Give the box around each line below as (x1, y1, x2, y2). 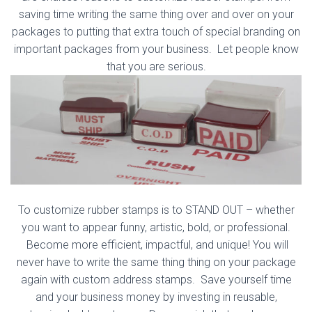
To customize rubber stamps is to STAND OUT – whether (17, 203, 295, 217)
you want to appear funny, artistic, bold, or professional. (22, 220, 290, 234)
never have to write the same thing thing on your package (16, 255, 296, 269)
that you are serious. (106, 60, 206, 73)
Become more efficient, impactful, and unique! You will (24, 237, 288, 251)
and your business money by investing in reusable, (35, 290, 277, 304)
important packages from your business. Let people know (13, 42, 299, 56)
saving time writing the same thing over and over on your (18, 8, 294, 21)
